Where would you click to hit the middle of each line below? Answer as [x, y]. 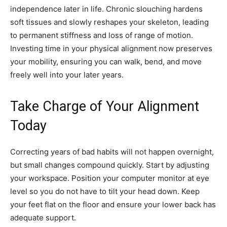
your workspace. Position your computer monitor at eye [110, 178]
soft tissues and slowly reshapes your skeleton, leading [109, 22]
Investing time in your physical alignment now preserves [111, 49]
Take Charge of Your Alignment [105, 107]
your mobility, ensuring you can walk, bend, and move [106, 62]
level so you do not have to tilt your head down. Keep [105, 192]
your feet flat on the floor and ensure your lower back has [113, 205]
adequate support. [43, 218]
